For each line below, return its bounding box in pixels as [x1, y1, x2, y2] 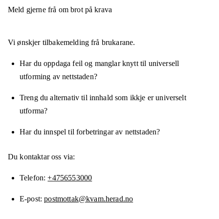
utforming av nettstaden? [20, 72, 97, 81]
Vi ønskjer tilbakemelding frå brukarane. [8, 38, 135, 47]
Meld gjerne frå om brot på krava [8, 5, 112, 14]
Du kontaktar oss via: [8, 153, 75, 161]
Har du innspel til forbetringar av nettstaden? [20, 128, 160, 136]
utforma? [20, 107, 48, 115]
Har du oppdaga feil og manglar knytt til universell [20, 59, 179, 68]
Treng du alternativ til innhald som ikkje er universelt [20, 93, 186, 102]
